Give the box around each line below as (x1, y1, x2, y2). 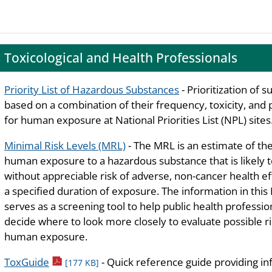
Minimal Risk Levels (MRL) (4, 138, 126, 152)
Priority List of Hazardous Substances (4, 82, 179, 97)
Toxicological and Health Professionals (4, 49, 237, 67)
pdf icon (49, 254, 86, 268)
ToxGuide (4, 254, 49, 269)
